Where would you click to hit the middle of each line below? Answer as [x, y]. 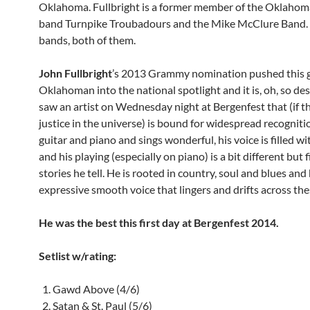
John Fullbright [75, 73]
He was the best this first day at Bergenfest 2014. [159, 222]
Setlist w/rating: [77, 255]
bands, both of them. [87, 39]
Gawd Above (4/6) [96, 289]
